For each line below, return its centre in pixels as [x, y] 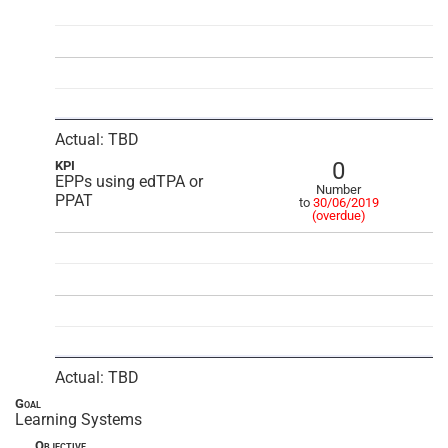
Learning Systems [78, 419]
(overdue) [338, 215]
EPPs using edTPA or [129, 181]
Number [338, 189]
